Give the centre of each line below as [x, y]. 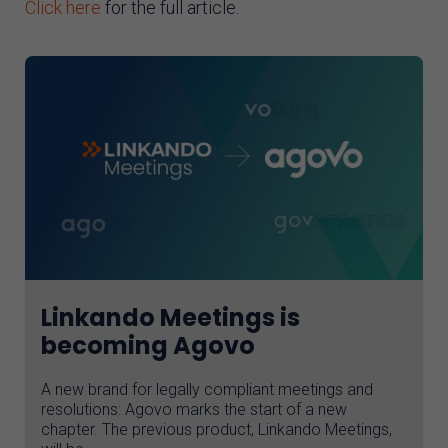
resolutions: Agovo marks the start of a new [194, 410]
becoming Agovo [148, 346]
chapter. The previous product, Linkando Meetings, [216, 430]
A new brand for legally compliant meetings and [207, 390]
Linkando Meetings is [170, 318]
